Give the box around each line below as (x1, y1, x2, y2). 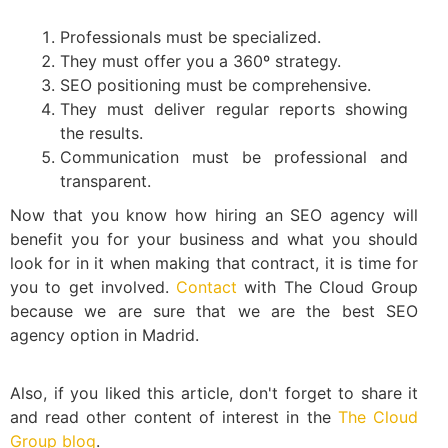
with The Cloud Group (237, 276, 418, 297)
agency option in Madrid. (10, 324, 199, 345)
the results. (60, 122, 143, 143)
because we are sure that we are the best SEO (10, 300, 418, 321)
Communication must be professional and (60, 146, 408, 167)
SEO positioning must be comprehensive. (60, 74, 371, 95)
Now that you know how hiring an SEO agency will (10, 204, 418, 225)
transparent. (60, 170, 151, 191)
